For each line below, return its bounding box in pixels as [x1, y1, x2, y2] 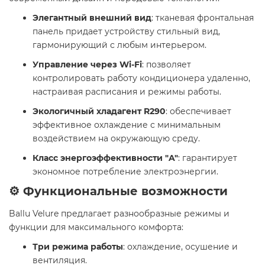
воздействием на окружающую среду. [33, 133, 200, 144]
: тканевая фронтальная [151, 12, 254, 24]
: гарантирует [178, 153, 237, 164]
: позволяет [142, 59, 191, 70]
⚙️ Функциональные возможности [9, 184, 228, 199]
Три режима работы [33, 241, 123, 253]
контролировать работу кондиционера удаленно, [33, 73, 250, 84]
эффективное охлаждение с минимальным [33, 119, 221, 131]
